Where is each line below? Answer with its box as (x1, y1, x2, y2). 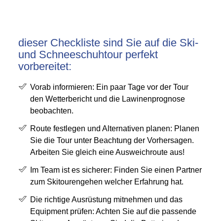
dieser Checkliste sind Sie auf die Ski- (18, 37, 199, 49)
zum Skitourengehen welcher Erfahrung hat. (30, 178, 184, 186)
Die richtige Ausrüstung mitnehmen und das (30, 195, 183, 204)
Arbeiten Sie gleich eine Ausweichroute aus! (30, 148, 185, 156)
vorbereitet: (18, 60, 72, 73)
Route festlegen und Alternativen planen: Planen (30, 124, 200, 133)
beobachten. (30, 107, 74, 115)
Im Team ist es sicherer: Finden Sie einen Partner (30, 166, 202, 174)
